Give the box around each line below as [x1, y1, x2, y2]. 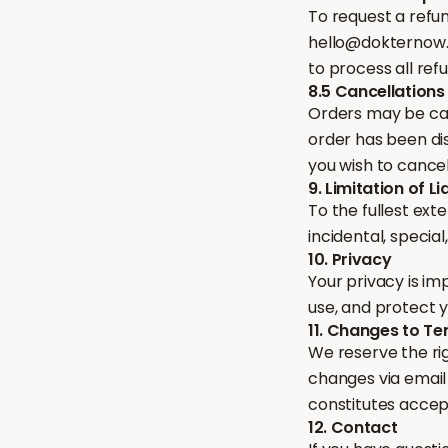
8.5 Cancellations [308, 80, 445, 103]
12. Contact [308, 416, 398, 439]
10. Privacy [308, 248, 392, 271]
